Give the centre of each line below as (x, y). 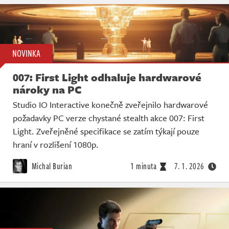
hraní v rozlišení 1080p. (56, 145)
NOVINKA (26, 53)
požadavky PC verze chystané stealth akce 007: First (109, 118)
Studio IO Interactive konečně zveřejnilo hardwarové (110, 105)
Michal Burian (51, 166)
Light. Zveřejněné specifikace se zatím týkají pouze (106, 131)
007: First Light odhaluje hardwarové (107, 77)
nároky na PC (47, 90)
